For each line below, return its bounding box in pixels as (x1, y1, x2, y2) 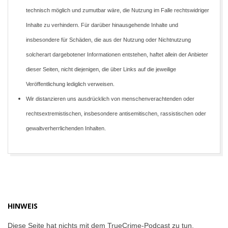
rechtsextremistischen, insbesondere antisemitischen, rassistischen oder (26, 110, 206, 117)
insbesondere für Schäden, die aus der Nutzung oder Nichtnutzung (26, 37, 191, 43)
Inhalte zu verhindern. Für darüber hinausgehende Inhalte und (26, 22, 178, 28)
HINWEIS (8, 201, 38, 211)
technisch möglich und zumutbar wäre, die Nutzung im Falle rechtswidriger (26, 7, 209, 13)
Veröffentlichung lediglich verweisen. (26, 81, 115, 87)
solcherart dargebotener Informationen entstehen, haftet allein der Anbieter (26, 51, 208, 58)
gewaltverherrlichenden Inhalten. (26, 125, 106, 131)
